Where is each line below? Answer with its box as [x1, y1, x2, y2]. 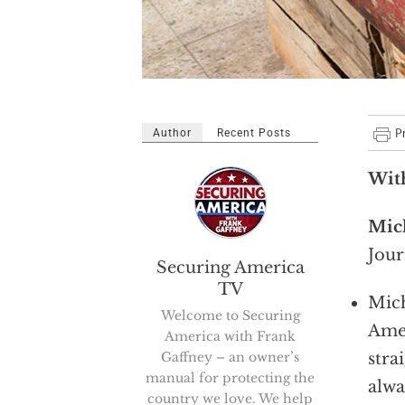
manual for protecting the [146, 370, 315, 387]
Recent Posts [217, 127, 291, 140]
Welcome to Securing [160, 307, 300, 325]
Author [153, 127, 192, 140]
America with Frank [165, 328, 296, 345]
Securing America [155, 258, 305, 278]
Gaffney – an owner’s [161, 349, 299, 366]
